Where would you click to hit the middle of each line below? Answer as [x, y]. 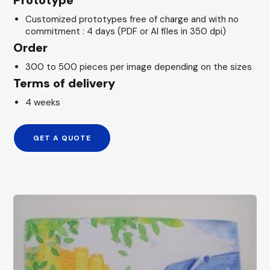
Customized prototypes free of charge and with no [132, 19]
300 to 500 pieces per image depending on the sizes [139, 67]
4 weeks [43, 102]
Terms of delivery [64, 83]
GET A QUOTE [62, 138]
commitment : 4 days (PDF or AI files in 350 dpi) [126, 31]
